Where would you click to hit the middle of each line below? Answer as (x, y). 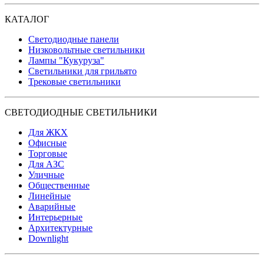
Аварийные (52, 206)
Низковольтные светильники (87, 49)
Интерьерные (55, 217)
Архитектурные (60, 227)
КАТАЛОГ (27, 19)
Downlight (48, 238)
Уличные (46, 174)
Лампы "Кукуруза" (66, 60)
